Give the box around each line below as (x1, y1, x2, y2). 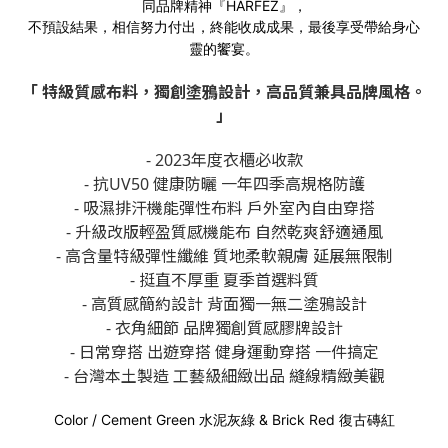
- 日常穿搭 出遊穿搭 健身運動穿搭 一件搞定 (69, 341, 379, 363)
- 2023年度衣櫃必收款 (145, 149, 303, 171)
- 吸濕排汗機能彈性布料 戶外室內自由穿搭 (73, 197, 375, 219)
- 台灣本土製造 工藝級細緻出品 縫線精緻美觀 (63, 365, 385, 387)
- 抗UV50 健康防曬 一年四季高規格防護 (83, 173, 365, 195)
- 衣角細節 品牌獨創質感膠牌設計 (105, 317, 343, 339)
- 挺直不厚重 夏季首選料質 (129, 269, 319, 291)
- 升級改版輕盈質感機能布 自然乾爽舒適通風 (65, 221, 383, 243)
